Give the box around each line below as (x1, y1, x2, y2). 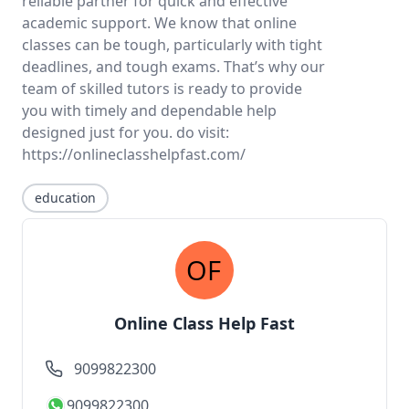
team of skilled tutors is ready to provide (22, 79, 302, 99)
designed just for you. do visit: (22, 122, 229, 142)
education (35, 189, 96, 206)
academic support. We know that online (22, 13, 297, 33)
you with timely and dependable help (22, 100, 277, 121)
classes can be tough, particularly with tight (22, 35, 322, 55)
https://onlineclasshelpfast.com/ (22, 144, 246, 164)
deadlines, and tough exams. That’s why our (22, 57, 325, 77)
